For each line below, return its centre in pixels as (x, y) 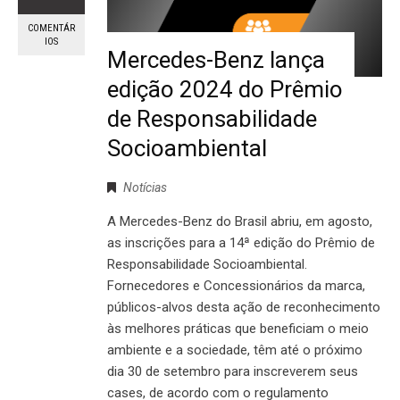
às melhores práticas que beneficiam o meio (238, 328)
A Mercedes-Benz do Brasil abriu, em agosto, (240, 221)
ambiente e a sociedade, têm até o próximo (235, 350)
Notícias (145, 187)
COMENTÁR (51, 28)
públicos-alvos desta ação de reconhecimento (244, 307)
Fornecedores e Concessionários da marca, (236, 285)
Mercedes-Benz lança (216, 59)
